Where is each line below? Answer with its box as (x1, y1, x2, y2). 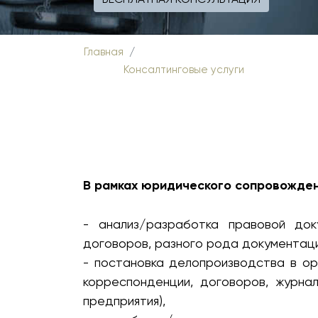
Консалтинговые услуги (124, 62, 244, 76)
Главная (84, 45, 124, 58)
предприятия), (83, 292, 165, 308)
